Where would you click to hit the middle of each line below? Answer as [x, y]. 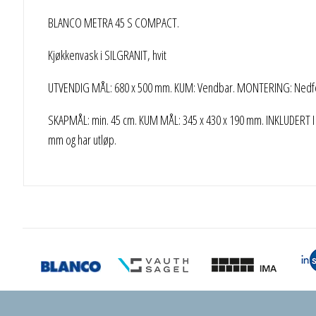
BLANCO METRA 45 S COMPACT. [113, 22]
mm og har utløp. [82, 139]
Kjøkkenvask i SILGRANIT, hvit [107, 55]
